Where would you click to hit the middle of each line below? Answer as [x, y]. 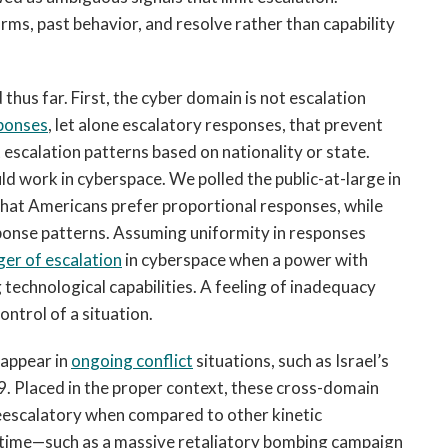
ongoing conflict [132, 360]
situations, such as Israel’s [291, 360]
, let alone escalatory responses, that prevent [215, 124]
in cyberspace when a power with [245, 259]
